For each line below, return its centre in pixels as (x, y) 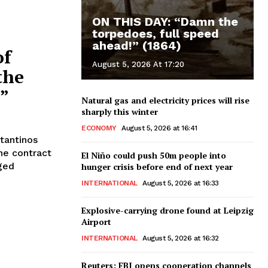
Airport (96, 221)
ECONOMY (99, 128)
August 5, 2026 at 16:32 (181, 238)
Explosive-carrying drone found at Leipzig (167, 210)
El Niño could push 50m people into (154, 155)
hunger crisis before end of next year (157, 166)
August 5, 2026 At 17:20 (138, 64)
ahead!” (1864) (137, 45)
